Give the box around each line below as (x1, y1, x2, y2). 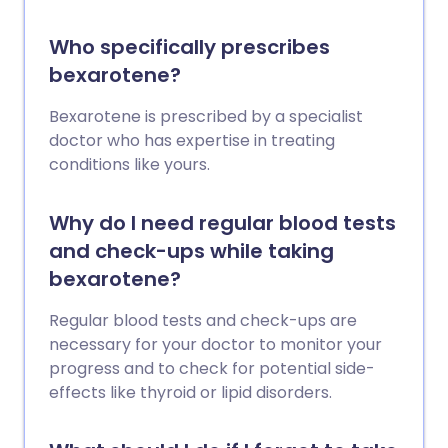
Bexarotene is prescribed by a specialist (49, 105, 363, 128)
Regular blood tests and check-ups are (49, 309, 357, 332)
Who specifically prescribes (49, 33, 330, 61)
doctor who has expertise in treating (49, 129, 335, 152)
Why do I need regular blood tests (49, 209, 396, 237)
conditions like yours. (49, 153, 210, 176)
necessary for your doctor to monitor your (49, 333, 382, 356)
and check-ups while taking (49, 237, 334, 265)
